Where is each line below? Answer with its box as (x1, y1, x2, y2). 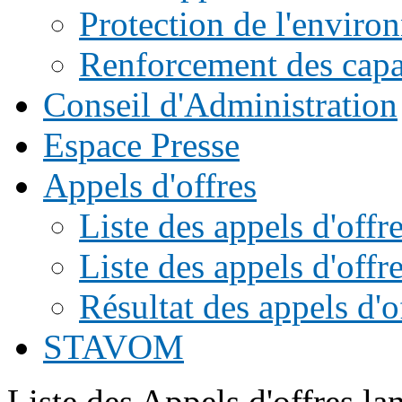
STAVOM (43, 328, 184, 366)
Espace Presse (43, 126, 240, 164)
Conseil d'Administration (43, 85, 398, 124)
